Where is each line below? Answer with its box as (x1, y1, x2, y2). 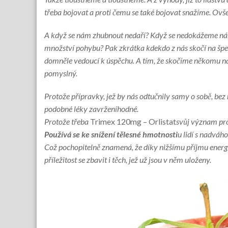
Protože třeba (44, 117, 90, 126)
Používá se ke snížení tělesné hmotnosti (44, 129, 178, 139)
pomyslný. (44, 68, 77, 78)
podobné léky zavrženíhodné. (44, 104, 138, 113)
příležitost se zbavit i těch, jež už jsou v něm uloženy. (44, 155, 211, 164)
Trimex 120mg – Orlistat (90, 117, 176, 126)
